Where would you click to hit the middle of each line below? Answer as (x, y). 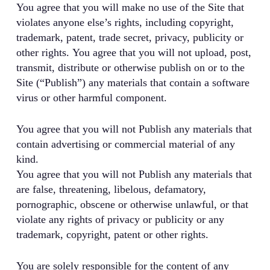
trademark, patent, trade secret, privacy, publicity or (130, 38)
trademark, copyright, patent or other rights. (112, 235)
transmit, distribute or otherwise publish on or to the (130, 68)
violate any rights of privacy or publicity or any (120, 220)
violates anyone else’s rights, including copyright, (125, 23)
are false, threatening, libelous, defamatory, (111, 190)
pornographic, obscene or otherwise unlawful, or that (132, 205)
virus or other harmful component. (91, 98)
